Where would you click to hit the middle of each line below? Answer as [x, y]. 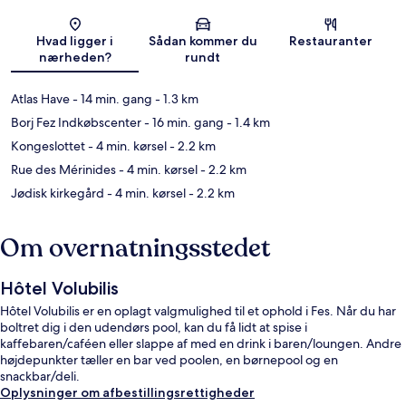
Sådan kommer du [203, 41]
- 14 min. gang [111, 99]
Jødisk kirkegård [58, 193]
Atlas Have [40, 99]
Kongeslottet [48, 146]
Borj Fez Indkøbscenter [76, 123]
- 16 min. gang [183, 123]
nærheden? [75, 58]
